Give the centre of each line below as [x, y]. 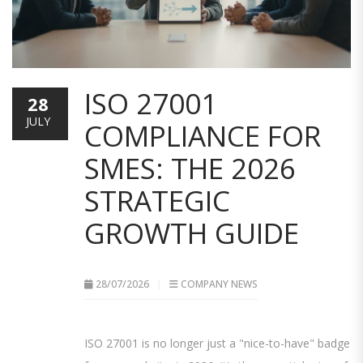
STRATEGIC [157, 201]
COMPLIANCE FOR [203, 136]
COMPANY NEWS [219, 284]
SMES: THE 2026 [190, 169]
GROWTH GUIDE [192, 233]
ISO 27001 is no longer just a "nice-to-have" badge [217, 344]
